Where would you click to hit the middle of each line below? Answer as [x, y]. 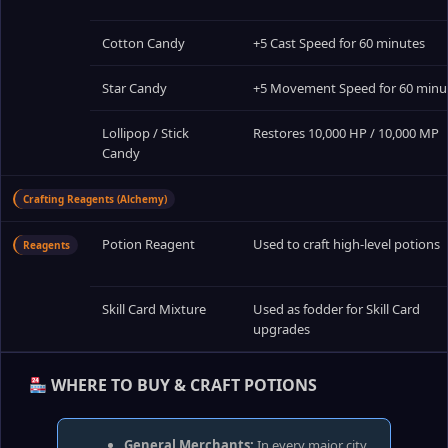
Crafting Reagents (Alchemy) [95, 199]
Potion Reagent [148, 244]
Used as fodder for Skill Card [336, 309]
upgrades [281, 329]
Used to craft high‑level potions [346, 244]
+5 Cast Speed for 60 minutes [339, 43]
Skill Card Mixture [154, 309]
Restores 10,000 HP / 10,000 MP [346, 133]
